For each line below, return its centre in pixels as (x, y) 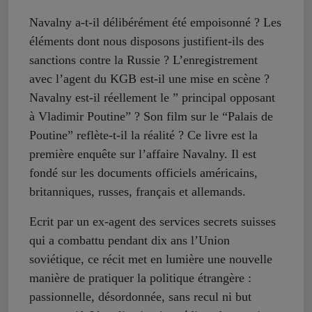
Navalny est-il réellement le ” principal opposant (152, 98)
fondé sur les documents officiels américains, (143, 173)
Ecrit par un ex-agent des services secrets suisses (153, 222)
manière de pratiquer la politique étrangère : (140, 278)
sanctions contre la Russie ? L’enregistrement (143, 60)
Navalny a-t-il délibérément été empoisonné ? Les (155, 23)
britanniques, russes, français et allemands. (138, 192)
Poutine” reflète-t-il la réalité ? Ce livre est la (143, 135)
